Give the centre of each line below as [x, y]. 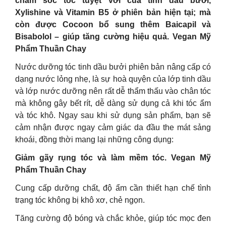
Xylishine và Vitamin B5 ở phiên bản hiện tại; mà [113, 12]
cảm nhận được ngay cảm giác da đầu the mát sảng [113, 127]
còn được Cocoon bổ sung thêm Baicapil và [113, 24]
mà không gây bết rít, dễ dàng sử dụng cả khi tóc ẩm [113, 103]
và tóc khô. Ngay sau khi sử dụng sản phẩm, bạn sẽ [113, 115]
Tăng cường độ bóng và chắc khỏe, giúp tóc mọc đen [113, 218]
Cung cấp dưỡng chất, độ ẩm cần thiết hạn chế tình [113, 188]
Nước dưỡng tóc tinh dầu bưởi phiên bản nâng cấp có [113, 67]
